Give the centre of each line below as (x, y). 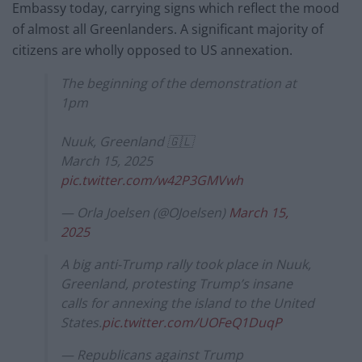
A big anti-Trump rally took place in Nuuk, (186, 264)
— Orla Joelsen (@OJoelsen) (145, 212)
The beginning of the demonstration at (179, 83)
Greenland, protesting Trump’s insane (177, 283)
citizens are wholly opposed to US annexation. (152, 50)
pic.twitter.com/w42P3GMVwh (152, 180)
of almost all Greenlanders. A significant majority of (168, 29)
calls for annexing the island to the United (187, 303)
